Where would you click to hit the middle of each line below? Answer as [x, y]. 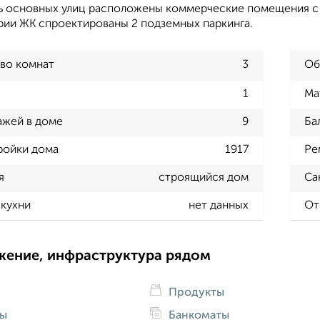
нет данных [218, 206]
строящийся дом [203, 178]
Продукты [195, 292]
